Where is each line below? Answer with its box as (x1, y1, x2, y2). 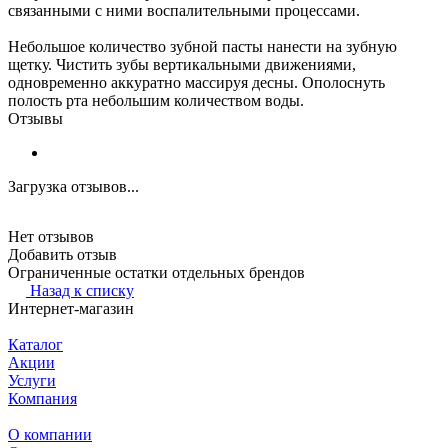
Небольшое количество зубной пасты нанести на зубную (8, 37, 397, 55)
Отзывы (8, 109, 63, 127)
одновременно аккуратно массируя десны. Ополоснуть (8, 73, 385, 91)
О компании (8, 425, 92, 443)
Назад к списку (30, 281, 134, 299)
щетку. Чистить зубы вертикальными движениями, (8, 55, 356, 73)
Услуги (8, 371, 56, 389)
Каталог (8, 335, 63, 353)
